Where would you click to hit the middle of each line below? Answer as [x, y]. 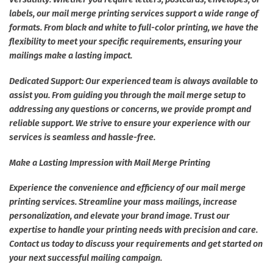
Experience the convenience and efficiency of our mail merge [127, 188]
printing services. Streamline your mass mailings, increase [123, 202]
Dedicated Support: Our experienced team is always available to [133, 81]
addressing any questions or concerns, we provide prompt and [130, 109]
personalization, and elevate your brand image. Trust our [119, 216]
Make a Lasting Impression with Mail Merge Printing [110, 163]
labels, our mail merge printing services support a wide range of [134, 14]
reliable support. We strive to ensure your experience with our [130, 123]
